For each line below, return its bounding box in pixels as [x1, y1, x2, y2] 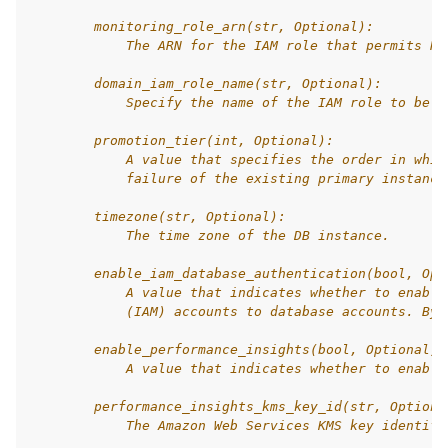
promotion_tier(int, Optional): [30, 133, 334, 148]
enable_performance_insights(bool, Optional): [30, 342, 446, 357]
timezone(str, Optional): [30, 209, 286, 224]
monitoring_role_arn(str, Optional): [30, 19, 374, 34]
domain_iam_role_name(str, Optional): [30, 76, 382, 91]
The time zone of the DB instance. [30, 228, 390, 243]
